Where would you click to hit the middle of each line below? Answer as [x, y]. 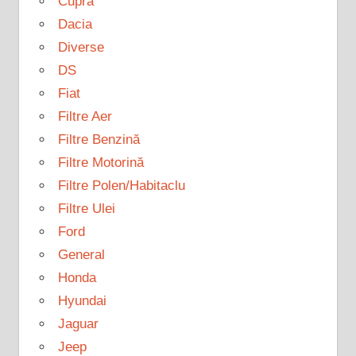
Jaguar [78, 323]
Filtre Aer [85, 116]
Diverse [81, 47]
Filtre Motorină [101, 162]
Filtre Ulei [86, 208]
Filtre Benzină [99, 139]
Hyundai [82, 300]
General [81, 254]
